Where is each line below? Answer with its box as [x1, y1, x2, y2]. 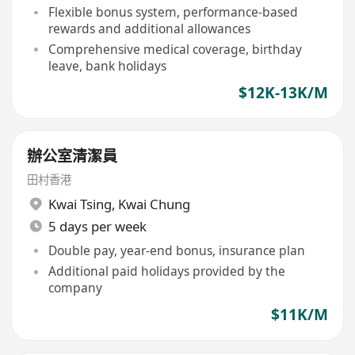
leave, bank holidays [48, 57, 166, 75]
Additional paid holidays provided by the [48, 262, 285, 281]
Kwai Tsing [48, 194, 112, 213]
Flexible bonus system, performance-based [48, 3, 298, 21]
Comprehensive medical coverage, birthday [48, 40, 302, 59]
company [48, 279, 102, 297]
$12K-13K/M [238, 82, 328, 103]
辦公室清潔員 [27, 146, 118, 167]
